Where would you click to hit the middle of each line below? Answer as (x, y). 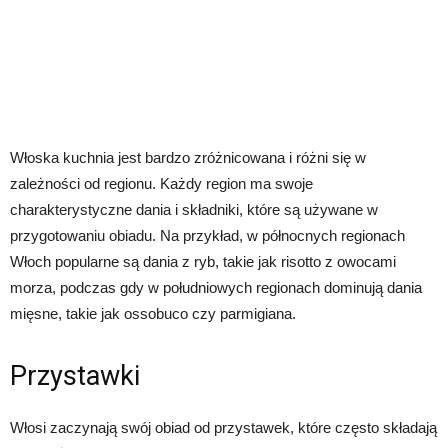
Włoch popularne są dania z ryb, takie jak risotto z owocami (203, 261)
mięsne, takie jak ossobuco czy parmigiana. (153, 313)
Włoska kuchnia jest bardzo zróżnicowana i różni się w (188, 157)
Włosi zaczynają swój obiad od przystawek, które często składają (223, 427)
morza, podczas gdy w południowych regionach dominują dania (216, 287)
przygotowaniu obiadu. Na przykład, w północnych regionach (207, 235)
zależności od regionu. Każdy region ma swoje (161, 183)
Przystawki (75, 376)
